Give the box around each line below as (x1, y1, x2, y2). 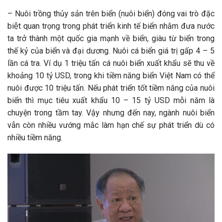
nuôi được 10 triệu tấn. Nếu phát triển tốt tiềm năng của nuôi (7, 83, 215, 93)
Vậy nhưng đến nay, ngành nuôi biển (86, 108, 215, 117)
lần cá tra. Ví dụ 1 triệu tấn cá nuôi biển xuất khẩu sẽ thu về (7, 58, 215, 68)
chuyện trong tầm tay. (7, 108, 83, 117)
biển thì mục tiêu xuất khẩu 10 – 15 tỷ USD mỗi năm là (7, 95, 215, 105)
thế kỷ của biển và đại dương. (7, 46, 111, 55)
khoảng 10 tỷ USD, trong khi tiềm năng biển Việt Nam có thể (7, 70, 215, 80)
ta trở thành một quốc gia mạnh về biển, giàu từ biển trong (7, 33, 215, 43)
